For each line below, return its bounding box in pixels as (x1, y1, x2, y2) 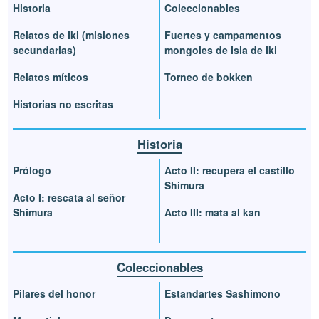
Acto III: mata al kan (164, 204, 261, 219)
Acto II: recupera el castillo (164, 162, 295, 177)
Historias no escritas (13, 96, 114, 111)
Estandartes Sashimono (164, 286, 281, 301)
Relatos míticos (13, 69, 89, 84)
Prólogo (13, 162, 52, 177)
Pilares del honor (13, 286, 96, 301)
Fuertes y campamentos (164, 27, 281, 42)
